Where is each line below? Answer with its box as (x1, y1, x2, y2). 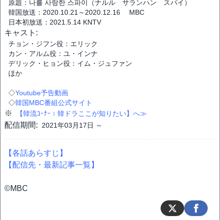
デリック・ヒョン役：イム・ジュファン (8, 59, 132, 67)
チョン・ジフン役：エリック (8, 40, 98, 48)
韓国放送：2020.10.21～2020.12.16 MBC (8, 8, 144, 16)
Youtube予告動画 (15, 89, 68, 97)
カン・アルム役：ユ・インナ (8, 50, 98, 57)
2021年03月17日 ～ (42, 121, 103, 129)
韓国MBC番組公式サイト (15, 99, 92, 107)
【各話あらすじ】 (4, 149, 67, 157)
